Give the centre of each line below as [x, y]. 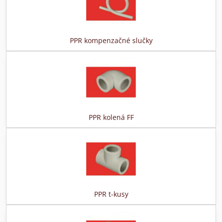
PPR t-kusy [111, 194]
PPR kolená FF [111, 117]
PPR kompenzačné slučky [111, 40]
